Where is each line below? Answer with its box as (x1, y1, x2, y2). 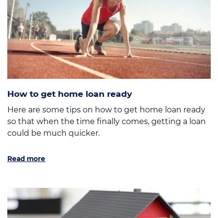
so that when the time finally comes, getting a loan (7, 116, 206, 126)
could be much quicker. (7, 128, 100, 138)
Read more (7, 155, 45, 163)
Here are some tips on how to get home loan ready (7, 105, 205, 114)
